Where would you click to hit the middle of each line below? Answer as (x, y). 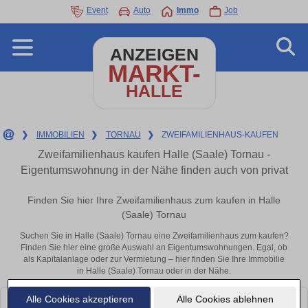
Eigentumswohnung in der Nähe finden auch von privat (154, 170)
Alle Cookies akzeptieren (79, 299)
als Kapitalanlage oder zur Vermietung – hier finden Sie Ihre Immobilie (154, 260)
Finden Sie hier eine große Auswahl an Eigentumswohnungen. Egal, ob (154, 248)
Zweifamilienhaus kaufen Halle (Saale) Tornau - (154, 154)
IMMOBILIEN (60, 135)
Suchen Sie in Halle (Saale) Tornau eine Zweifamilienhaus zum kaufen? (154, 236)
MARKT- (154, 73)
